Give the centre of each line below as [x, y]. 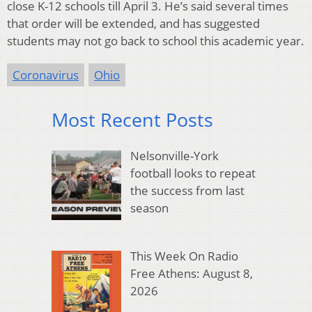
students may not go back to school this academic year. [156, 40]
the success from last [187, 191]
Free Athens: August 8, [191, 273]
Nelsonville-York [174, 156]
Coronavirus [46, 75]
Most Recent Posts [132, 119]
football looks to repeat [193, 173]
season [149, 208]
